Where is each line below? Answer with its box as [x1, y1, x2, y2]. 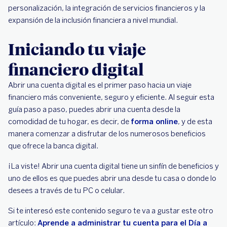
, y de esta [178, 117, 212, 126]
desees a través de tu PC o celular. [8, 185, 126, 195]
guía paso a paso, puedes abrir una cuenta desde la [8, 104, 180, 114]
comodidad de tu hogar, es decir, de [8, 117, 131, 126]
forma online [131, 117, 178, 126]
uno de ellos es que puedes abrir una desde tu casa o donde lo [8, 173, 216, 183]
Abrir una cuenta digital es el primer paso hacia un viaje [8, 80, 192, 90]
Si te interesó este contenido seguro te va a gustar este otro [8, 206, 213, 215]
